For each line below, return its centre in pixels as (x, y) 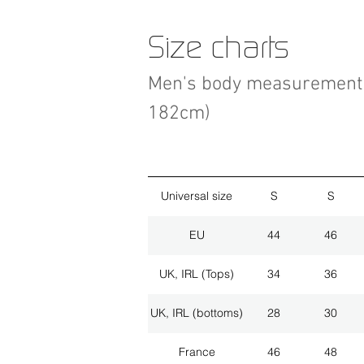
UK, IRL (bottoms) (197, 313)
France (197, 352)
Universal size (197, 196)
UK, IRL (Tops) (197, 274)
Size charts (219, 47)
